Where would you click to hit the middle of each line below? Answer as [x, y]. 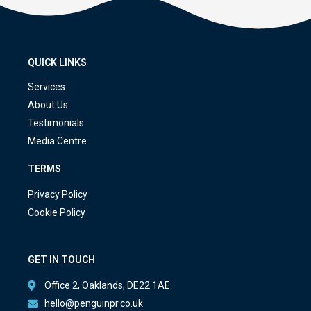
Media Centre [57, 141]
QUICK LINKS [57, 62]
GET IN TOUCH [61, 259]
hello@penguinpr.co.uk [93, 303]
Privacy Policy [58, 194]
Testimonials [56, 123]
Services [47, 86]
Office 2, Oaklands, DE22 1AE [107, 285]
